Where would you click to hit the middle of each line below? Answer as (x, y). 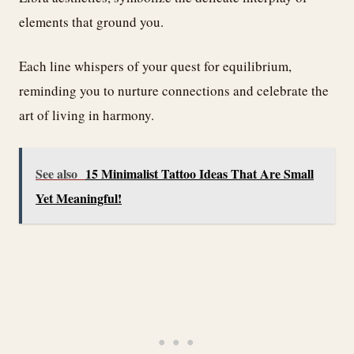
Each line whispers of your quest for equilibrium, (155, 66)
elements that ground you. (91, 21)
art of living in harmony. (87, 115)
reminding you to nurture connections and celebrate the (174, 91)
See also (56, 173)
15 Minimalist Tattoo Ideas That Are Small (200, 173)
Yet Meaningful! (79, 198)
